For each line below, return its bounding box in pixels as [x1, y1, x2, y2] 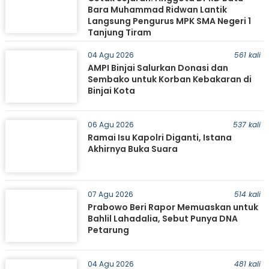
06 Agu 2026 [87, 119, 134, 130]
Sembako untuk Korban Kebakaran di [87, 73, 252, 86]
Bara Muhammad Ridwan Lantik [87, 4, 227, 16]
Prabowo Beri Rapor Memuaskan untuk [87, 201, 258, 214]
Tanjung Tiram [87, 26, 151, 39]
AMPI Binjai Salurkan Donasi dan [87, 62, 228, 74]
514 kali [234, 189, 261, 200]
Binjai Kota [87, 85, 135, 97]
